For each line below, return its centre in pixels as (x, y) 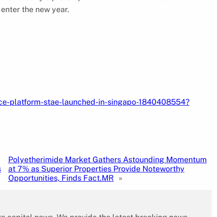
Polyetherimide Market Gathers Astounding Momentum (107, 159)
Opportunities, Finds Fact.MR (61, 178)
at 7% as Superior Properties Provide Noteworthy (96, 169)
